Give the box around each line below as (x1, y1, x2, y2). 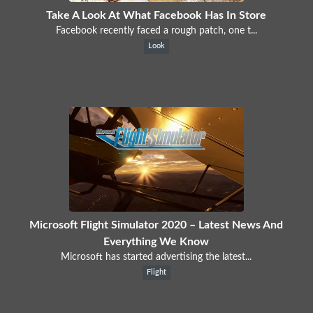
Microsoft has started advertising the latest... (61, 252, 252, 262)
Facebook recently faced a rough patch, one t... (55, 25, 257, 36)
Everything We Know (103, 235, 210, 247)
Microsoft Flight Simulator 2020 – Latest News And (29, 219, 284, 231)
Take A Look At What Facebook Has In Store (46, 9, 267, 21)
